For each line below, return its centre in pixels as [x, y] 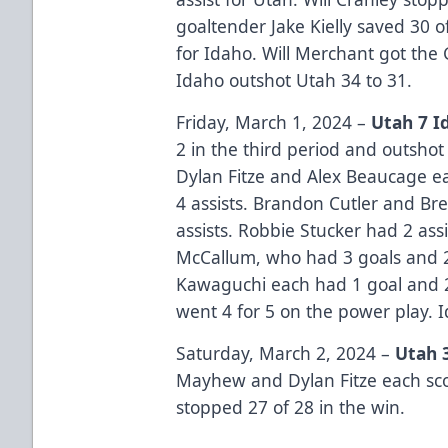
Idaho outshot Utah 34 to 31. [297, 79]
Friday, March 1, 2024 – [274, 121]
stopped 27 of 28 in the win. [293, 406]
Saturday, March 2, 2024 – [286, 352]
